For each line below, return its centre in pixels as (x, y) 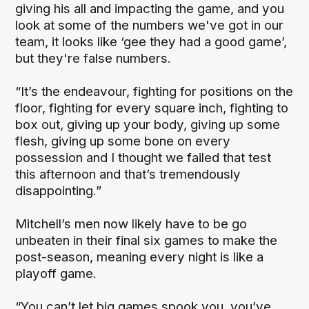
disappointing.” (59, 191)
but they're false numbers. (93, 59)
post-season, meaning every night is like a (140, 257)
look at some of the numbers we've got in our (150, 26)
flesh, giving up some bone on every (123, 141)
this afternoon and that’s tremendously (128, 175)
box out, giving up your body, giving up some (148, 125)
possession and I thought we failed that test (143, 158)
